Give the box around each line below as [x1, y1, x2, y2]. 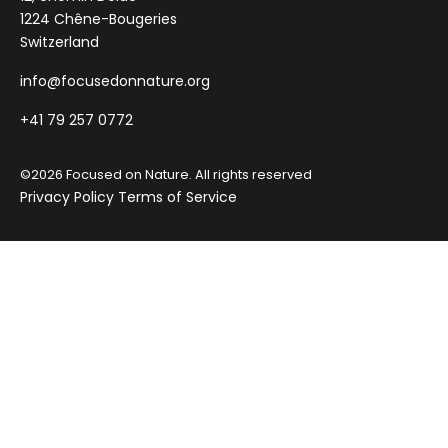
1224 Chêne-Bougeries [20, 9, 177, 29]
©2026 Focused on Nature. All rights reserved [20, 165, 312, 184]
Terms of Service [118, 187, 237, 207]
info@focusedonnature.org [20, 71, 210, 91]
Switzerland [20, 32, 99, 52]
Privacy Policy [20, 187, 114, 207]
